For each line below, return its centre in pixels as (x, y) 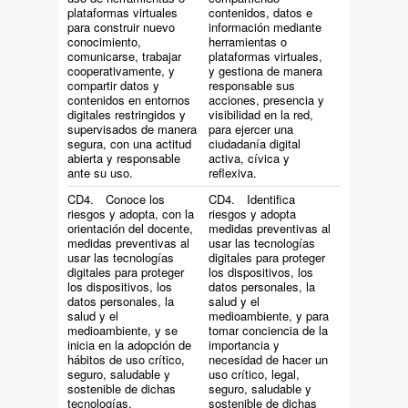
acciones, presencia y (266, 100)
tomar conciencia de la (268, 331)
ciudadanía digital (255, 144)
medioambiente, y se (122, 331)
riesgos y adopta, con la (131, 214)
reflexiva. (233, 173)
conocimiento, (104, 42)
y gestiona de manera (265, 71)
